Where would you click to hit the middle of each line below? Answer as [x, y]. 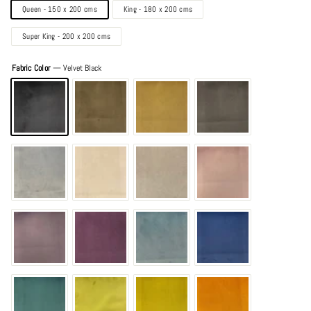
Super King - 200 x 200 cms [67, 36]
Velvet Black [82, 68]
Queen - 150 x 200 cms [60, 9]
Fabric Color [32, 68]
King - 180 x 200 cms [158, 9]
